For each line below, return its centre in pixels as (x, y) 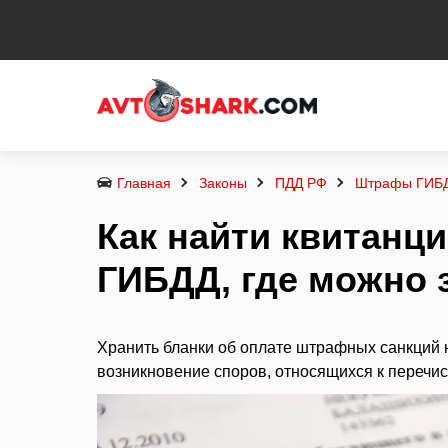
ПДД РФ (301, 182)
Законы (223, 182)
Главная (144, 182)
